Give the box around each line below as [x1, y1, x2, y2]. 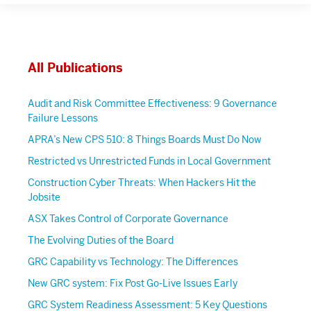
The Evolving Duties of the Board [28, 234, 174, 247]
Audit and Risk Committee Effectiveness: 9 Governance [28, 97, 277, 110]
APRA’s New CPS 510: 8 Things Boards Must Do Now [28, 133, 262, 146]
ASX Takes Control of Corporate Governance [28, 212, 228, 226]
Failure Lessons [28, 112, 98, 125]
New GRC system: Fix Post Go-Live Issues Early [28, 277, 237, 290]
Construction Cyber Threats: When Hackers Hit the [28, 176, 256, 190]
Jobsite [28, 191, 60, 204]
